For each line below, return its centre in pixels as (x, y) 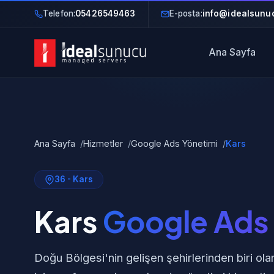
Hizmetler (103, 143)
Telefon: (59, 13)
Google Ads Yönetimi (174, 143)
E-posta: (186, 13)
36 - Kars (74, 179)
